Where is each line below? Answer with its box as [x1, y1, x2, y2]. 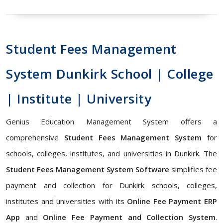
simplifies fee [169, 164, 217, 174]
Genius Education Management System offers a [6, 116, 217, 126]
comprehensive [6, 132, 64, 142]
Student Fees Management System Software [6, 164, 169, 174]
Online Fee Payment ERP [127, 196, 217, 206]
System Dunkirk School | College [6, 65, 214, 83]
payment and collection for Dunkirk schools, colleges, [6, 180, 217, 190]
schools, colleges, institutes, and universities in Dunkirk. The [6, 148, 217, 158]
